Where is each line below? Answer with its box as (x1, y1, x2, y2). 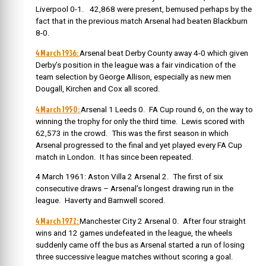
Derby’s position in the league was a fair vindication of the (36, 61, 236, 70)
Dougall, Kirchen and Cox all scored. (36, 84, 162, 94)
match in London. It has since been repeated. (36, 152, 194, 161)
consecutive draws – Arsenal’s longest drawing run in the (36, 184, 233, 194)
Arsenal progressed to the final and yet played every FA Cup (36, 140, 242, 150)
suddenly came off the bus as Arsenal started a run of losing (36, 240, 245, 249)
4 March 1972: (36, 214, 80, 226)
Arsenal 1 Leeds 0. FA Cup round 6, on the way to (81, 104, 253, 114)
